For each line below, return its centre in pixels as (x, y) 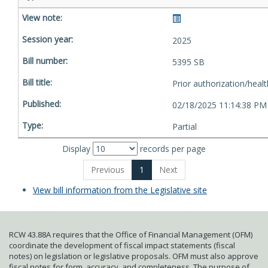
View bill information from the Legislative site (120, 190)
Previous (107, 170)
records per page (172, 149)
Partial (184, 127)
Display (77, 149)
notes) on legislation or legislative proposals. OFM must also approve (134, 256)
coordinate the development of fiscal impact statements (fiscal (122, 245)
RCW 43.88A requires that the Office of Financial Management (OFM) (131, 234)
